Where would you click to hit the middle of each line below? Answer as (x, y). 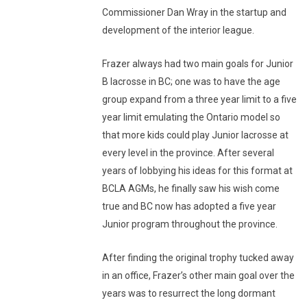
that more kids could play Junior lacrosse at (195, 135)
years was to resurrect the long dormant (189, 293)
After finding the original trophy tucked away (198, 258)
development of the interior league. (178, 30)
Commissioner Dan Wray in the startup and (194, 12)
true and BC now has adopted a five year (189, 206)
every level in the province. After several (188, 153)
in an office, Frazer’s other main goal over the (198, 275)
